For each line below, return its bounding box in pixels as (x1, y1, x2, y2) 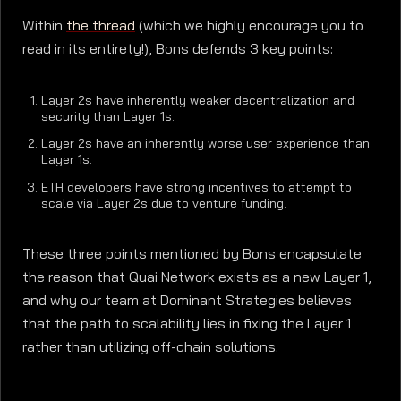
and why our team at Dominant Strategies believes (22, 287, 352, 312)
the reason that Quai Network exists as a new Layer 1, (22, 264, 371, 289)
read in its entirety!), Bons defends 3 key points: (22, 37, 337, 62)
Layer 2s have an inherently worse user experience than (40, 132, 370, 155)
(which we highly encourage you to (135, 13, 363, 38)
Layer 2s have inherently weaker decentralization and (40, 89, 354, 111)
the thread (66, 13, 135, 38)
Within (22, 13, 66, 38)
